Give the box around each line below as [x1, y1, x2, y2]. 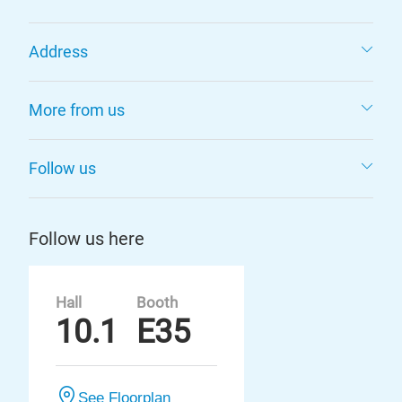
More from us [29, 100, 125, 119]
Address [29, 42, 88, 61]
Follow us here [29, 228, 144, 249]
